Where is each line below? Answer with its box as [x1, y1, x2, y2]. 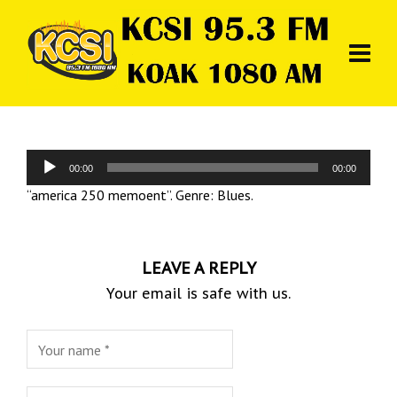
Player [26, 169, 64, 187]
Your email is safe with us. [106, 284, 291, 302]
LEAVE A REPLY [141, 258, 256, 278]
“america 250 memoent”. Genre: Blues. [27, 186, 253, 204]
